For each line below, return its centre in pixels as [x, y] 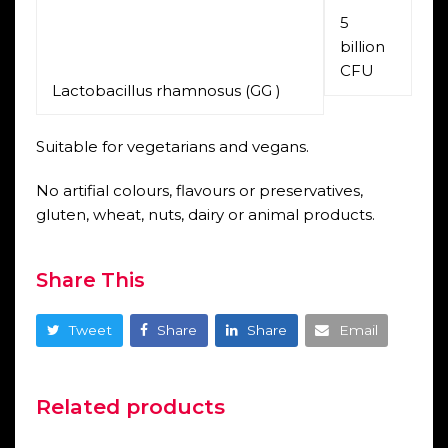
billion [362, 47]
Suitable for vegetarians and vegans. [172, 146]
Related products [130, 406]
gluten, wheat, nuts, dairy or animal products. [205, 214]
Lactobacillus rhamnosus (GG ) [166, 90]
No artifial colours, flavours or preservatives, [199, 190]
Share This [90, 279]
